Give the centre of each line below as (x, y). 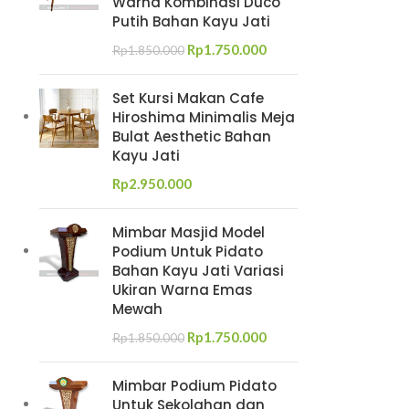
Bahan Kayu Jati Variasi (198, 271)
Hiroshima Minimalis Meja (203, 117)
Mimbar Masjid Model (188, 232)
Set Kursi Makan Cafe (188, 98)
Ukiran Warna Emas (182, 290)
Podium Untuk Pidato (187, 252)
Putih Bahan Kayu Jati (191, 21)
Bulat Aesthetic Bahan (191, 136)
